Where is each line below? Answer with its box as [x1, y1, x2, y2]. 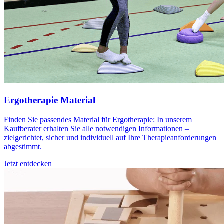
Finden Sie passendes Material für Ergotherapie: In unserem [4, 115, 192, 124]
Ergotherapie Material [4, 95, 95, 106]
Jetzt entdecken [4, 159, 52, 168]
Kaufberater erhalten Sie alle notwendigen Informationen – [4, 124, 189, 133]
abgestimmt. [4, 142, 42, 151]
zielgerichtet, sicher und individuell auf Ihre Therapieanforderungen [4, 133, 216, 142]
